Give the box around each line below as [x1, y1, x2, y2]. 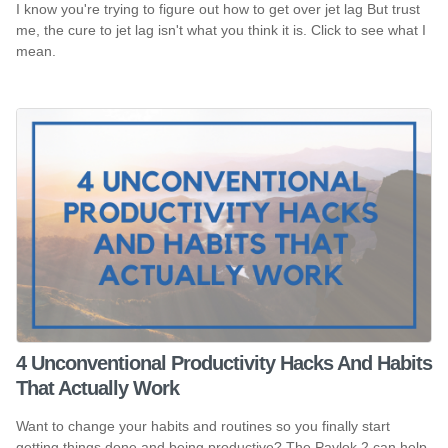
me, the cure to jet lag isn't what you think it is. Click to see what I [16, 21, 426, 38]
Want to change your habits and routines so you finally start [16, 417, 390, 434]
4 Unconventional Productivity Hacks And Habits [16, 352, 432, 375]
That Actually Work [16, 377, 179, 400]
